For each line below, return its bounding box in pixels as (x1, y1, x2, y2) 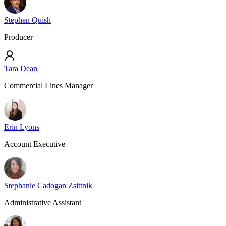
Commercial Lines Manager (4, 81, 93, 90)
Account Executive (4, 140, 65, 148)
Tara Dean (4, 64, 37, 73)
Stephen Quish (4, 16, 51, 24)
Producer (4, 33, 33, 41)
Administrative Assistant (4, 198, 81, 207)
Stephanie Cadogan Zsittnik (4, 181, 92, 190)
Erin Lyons (4, 123, 39, 131)
